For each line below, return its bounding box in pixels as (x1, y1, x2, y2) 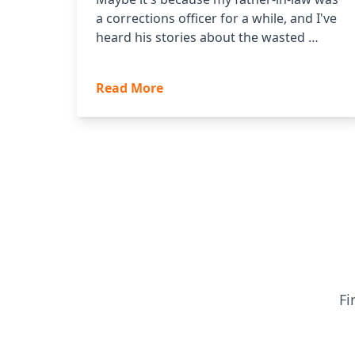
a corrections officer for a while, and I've (96, 10, 337, 28)
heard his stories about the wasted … (96, 29, 319, 47)
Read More (96, 79, 163, 97)
